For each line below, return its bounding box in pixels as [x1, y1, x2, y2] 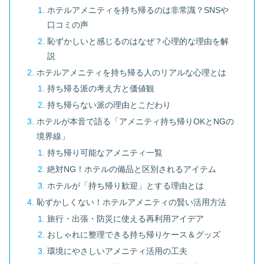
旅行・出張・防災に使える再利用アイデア [47, 213, 204, 223]
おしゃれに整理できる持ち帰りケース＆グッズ [47, 230, 220, 240]
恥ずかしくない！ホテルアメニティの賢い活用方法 [37, 197, 227, 207]
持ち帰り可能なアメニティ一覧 [47, 148, 163, 158]
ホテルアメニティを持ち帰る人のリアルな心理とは [37, 67, 227, 77]
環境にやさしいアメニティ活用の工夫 [47, 246, 187, 256]
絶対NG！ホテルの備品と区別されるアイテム [47, 164, 216, 174]
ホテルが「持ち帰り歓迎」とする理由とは [47, 180, 204, 190]
